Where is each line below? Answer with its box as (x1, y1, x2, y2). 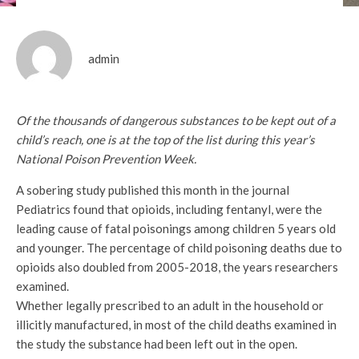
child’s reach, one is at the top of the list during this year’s (16, 132, 315, 147)
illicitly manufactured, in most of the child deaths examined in (16, 317, 337, 333)
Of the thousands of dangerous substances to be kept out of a (16, 113, 336, 128)
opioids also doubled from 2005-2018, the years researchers (16, 260, 338, 275)
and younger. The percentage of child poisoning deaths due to (16, 240, 342, 256)
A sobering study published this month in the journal (16, 183, 289, 198)
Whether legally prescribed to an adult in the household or (16, 298, 324, 313)
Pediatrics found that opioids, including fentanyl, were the (16, 202, 322, 217)
